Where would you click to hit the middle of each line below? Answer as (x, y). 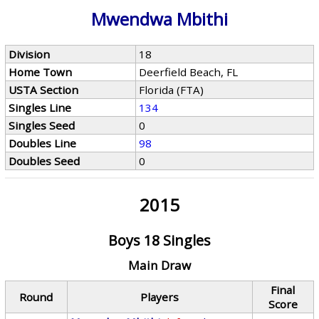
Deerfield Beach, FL (189, 72)
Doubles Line (43, 143)
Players (160, 297)
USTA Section (44, 90)
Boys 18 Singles (159, 240)
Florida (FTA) (172, 90)
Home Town (41, 72)
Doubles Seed (45, 161)
